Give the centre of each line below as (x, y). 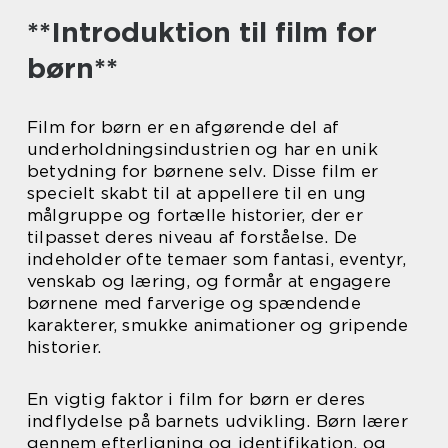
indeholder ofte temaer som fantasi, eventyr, (216, 259)
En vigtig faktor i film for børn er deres (196, 399)
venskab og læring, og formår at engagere (209, 281)
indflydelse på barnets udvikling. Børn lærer (217, 421)
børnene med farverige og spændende (194, 303)
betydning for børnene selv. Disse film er (203, 171)
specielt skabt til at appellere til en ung (197, 193)
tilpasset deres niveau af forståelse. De (192, 237)
